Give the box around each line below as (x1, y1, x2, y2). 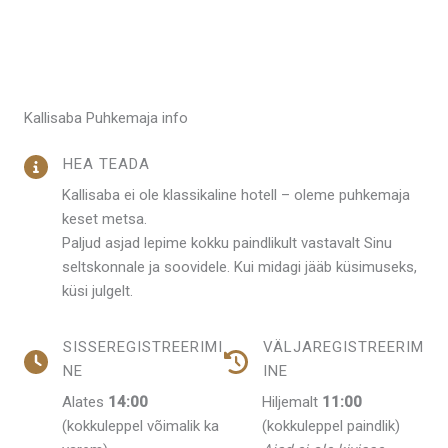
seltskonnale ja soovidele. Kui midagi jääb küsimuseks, (62, 257, 417, 276)
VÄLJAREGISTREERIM (263, 337, 424, 356)
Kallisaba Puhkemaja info (24, 108, 188, 127)
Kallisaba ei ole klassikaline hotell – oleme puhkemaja (62, 185, 410, 204)
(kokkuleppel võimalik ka (62, 416, 219, 435)
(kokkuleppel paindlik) (262, 416, 400, 435)
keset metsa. (62, 209, 147, 228)
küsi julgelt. (62, 281, 133, 300)
